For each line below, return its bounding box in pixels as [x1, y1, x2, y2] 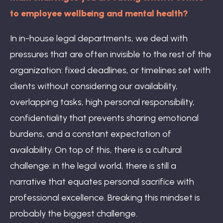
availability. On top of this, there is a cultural [10, 144, 182, 155]
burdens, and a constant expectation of [10, 128, 171, 139]
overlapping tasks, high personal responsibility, [10, 96, 195, 108]
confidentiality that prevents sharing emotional [10, 112, 199, 123]
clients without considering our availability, [10, 80, 178, 92]
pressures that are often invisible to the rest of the [10, 48, 212, 60]
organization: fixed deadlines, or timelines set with [10, 64, 211, 76]
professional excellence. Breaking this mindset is [10, 192, 200, 203]
